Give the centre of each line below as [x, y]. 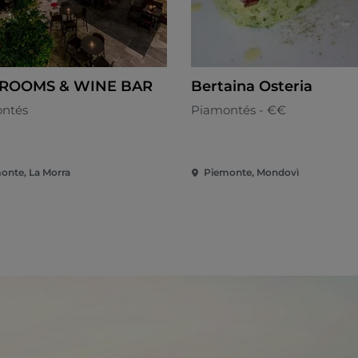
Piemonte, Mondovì [251, 173]
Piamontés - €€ [239, 110]
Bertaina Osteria [252, 87]
